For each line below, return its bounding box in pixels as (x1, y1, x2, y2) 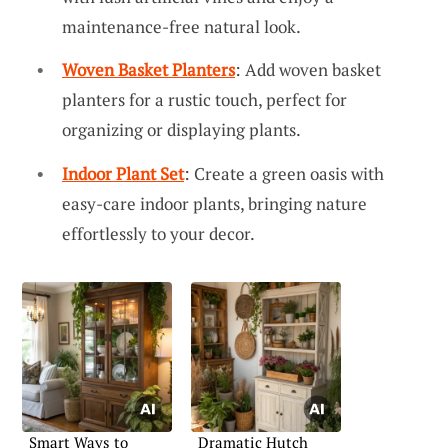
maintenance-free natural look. (62, 14, 301, 38)
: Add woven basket (235, 58, 381, 82)
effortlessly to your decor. (62, 221, 255, 245)
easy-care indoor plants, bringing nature (62, 191, 367, 215)
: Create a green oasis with (184, 161, 384, 185)
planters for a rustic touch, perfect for (62, 88, 347, 112)
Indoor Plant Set (62, 161, 184, 185)
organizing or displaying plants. (62, 118, 301, 142)
